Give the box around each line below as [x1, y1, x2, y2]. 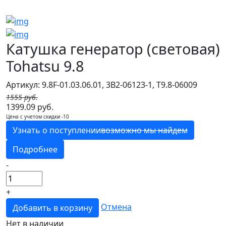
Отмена [101, 201, 132, 213]
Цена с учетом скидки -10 [6, 112, 69, 120]
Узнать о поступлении [13, 124, 101, 136]
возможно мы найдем [101, 124, 188, 136]
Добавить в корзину [13, 202, 92, 213]
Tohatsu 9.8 [6, 55, 84, 76]
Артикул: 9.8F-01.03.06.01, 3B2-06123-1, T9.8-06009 [6, 79, 197, 90]
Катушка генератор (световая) [6, 38, 220, 59]
